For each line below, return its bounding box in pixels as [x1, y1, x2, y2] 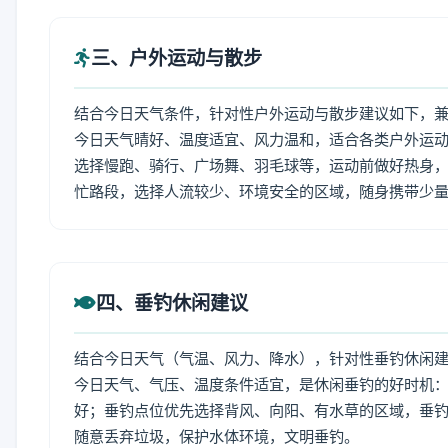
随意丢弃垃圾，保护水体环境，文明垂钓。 [74, 427, 359, 446]
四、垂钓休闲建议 [96, 291, 248, 315]
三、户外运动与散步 [91, 46, 262, 70]
